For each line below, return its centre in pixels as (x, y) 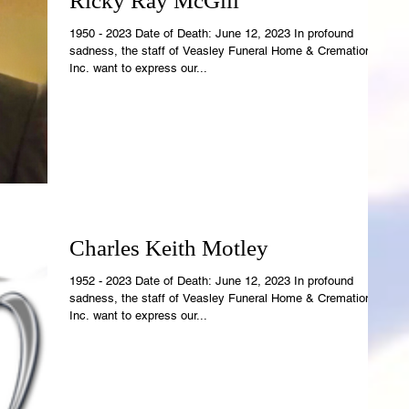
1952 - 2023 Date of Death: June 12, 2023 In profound (142, 280)
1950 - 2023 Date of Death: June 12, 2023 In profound (142, 33)
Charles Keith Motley (169, 247)
